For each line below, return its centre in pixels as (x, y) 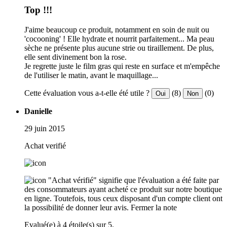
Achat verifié (45, 146)
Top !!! (38, 10)
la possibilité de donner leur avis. (77, 208)
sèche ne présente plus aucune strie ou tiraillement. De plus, (119, 48)
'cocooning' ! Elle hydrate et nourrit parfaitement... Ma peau (119, 39)
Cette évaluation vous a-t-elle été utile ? (87, 93)
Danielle (38, 111)
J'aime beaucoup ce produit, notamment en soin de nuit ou (117, 30)
